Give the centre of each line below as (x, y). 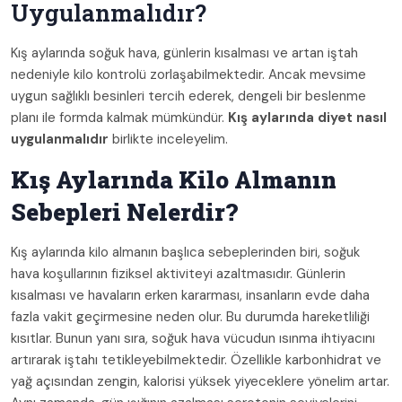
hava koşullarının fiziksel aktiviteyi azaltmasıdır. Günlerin (178, 274)
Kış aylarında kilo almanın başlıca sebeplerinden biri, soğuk (185, 253)
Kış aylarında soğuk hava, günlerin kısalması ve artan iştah (184, 53)
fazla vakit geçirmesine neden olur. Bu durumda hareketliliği (190, 317)
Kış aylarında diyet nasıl (307, 118)
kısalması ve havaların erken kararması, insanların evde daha (190, 296)
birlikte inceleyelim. (168, 140)
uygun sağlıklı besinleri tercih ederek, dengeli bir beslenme (188, 96)
